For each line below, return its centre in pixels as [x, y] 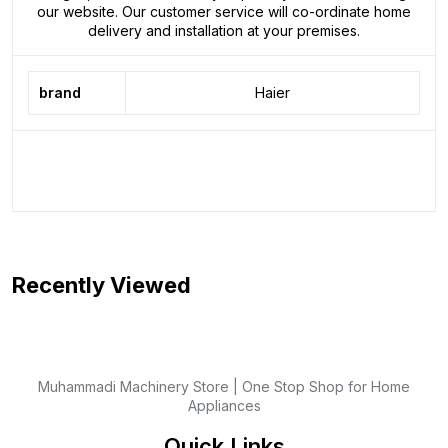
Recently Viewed [101, 285]
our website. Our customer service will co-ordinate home [224, 12]
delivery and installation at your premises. [224, 31]
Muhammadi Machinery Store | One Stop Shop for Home [224, 387]
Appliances [224, 406]
